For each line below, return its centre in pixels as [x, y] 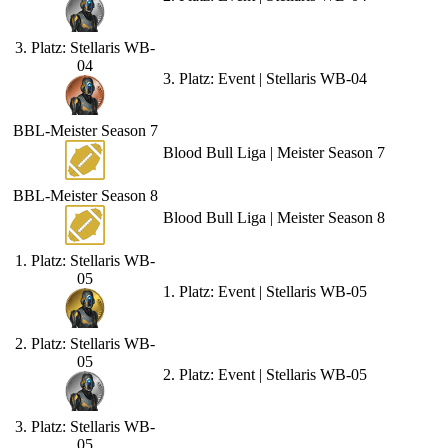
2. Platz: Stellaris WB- [85, 343]
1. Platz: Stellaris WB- [85, 260]
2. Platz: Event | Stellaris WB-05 [265, 374]
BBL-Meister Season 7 [85, 130]
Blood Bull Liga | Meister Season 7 [274, 152]
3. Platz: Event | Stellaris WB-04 [265, 78]
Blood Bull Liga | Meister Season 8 [274, 217]
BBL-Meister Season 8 [85, 195]
